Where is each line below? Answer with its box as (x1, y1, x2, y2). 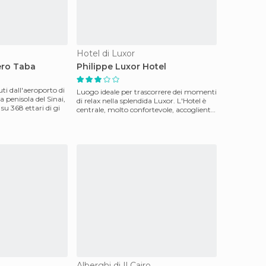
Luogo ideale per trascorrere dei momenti (77, 87, 217, 96)
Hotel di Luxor (77, 48, 135, 59)
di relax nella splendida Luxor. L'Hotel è (77, 96, 206, 105)
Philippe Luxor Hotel (77, 61, 166, 72)
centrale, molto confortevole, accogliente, (77, 105, 216, 114)
